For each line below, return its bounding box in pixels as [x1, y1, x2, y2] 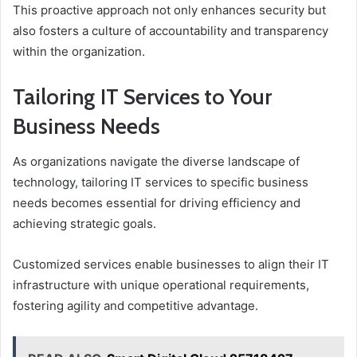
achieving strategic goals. [13, 216, 156, 232]
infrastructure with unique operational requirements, [13, 277, 309, 293]
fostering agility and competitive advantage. [13, 298, 258, 314]
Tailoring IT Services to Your [13, 83, 272, 110]
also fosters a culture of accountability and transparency [13, 22, 328, 38]
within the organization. [13, 43, 145, 59]
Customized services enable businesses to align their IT [13, 257, 329, 273]
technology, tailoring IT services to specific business [13, 175, 308, 190]
